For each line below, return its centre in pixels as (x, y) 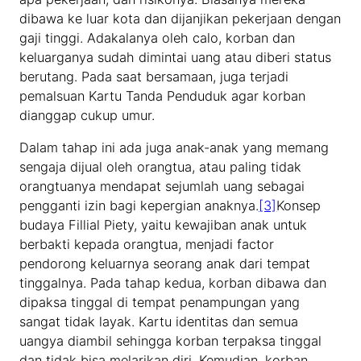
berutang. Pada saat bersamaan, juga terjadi (154, 76)
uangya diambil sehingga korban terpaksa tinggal (171, 340)
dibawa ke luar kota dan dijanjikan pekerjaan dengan (180, 18)
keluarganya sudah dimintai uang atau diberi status (176, 57)
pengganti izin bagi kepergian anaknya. (139, 205)
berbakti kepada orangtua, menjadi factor (147, 244)
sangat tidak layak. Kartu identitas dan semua (159, 321)
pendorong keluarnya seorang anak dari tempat (165, 263)
